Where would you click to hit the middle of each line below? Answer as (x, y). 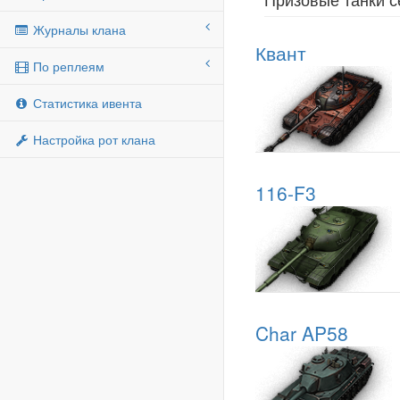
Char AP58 (302, 333)
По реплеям (67, 66)
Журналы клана (78, 29)
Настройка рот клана (92, 139)
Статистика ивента (86, 103)
